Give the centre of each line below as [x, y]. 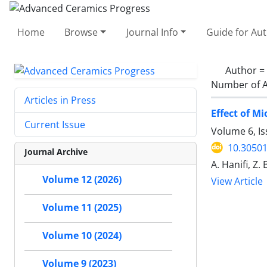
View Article [237, 181]
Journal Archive [56, 152]
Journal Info [152, 32]
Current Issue [55, 125]
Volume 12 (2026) [82, 180]
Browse [81, 32]
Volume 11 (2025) [82, 208]
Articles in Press [60, 100]
